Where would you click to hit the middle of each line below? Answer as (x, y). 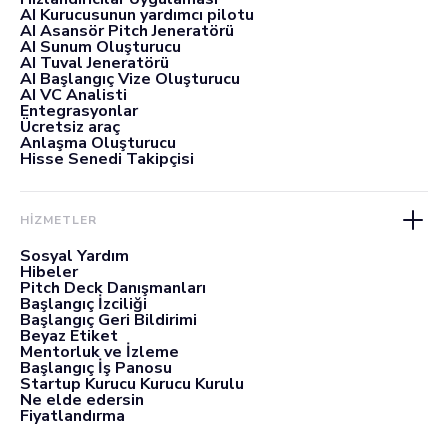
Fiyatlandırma (72, 416)
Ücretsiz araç (70, 127)
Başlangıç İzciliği (83, 304)
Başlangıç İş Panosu (96, 368)
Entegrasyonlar (79, 111)
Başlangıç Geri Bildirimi (108, 320)
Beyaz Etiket (69, 336)
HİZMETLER (58, 220)
